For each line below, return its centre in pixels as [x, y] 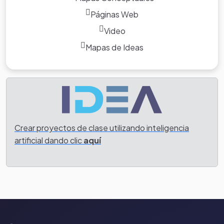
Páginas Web [114, 14]
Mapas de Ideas [114, 47]
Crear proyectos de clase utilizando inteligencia [102, 127]
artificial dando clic [49, 140]
